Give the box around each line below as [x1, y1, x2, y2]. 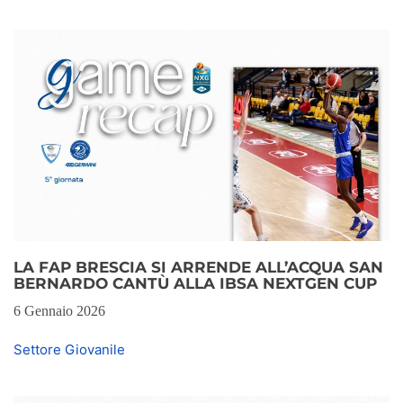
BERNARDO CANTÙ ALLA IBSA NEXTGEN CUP [13, 274, 377, 293]
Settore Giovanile [13, 341, 125, 359]
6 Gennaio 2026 [13, 303, 105, 319]
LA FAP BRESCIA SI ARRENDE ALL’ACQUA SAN [13, 258, 383, 277]
